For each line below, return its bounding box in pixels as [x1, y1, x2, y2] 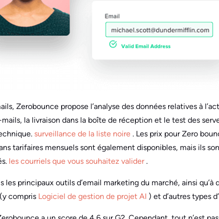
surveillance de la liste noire [34, 129, 132, 138]
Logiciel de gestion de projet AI [38, 191, 149, 201]
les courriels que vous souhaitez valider [9, 156, 146, 166]
